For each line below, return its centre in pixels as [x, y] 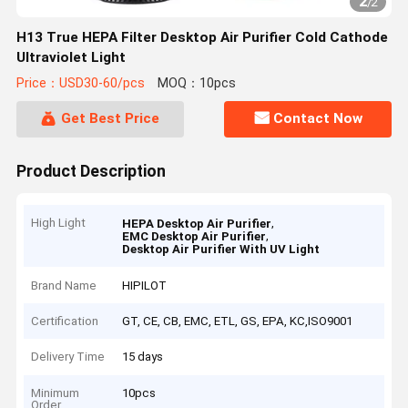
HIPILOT [145, 285]
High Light [59, 223]
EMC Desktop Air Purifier [194, 237]
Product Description [91, 171]
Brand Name [64, 285]
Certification [65, 321]
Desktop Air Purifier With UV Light [221, 250]
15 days [143, 357]
